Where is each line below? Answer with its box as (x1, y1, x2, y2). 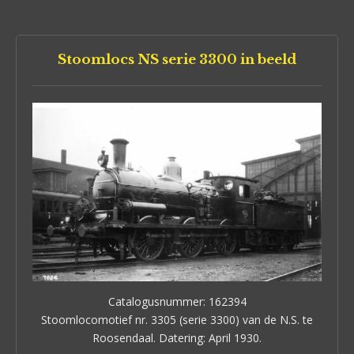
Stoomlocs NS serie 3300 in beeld (58, 51, 296, 68)
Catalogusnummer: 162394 (107, 293, 247, 309)
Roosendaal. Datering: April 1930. (92, 330, 262, 345)
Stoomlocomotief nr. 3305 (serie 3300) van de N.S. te (41, 311, 313, 327)
